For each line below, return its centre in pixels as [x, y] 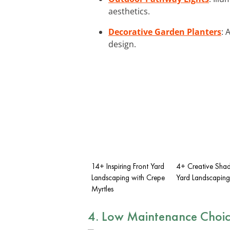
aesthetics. [129, 11]
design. [122, 44]
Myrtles [102, 189]
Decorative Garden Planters [165, 32]
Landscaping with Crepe [128, 177]
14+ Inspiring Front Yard [128, 166]
